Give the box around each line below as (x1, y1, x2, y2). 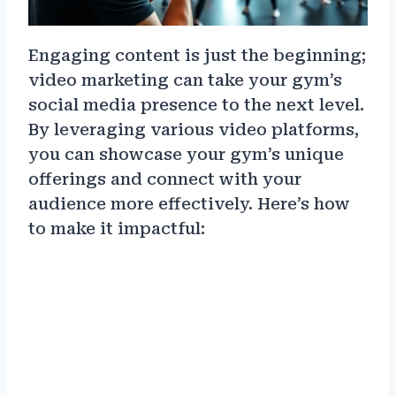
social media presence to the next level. (28, 95, 364, 115)
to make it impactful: (28, 219, 205, 239)
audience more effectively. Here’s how (28, 194, 350, 214)
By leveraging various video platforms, (28, 120, 359, 140)
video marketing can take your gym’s (28, 71, 342, 90)
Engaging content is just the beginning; (28, 46, 366, 65)
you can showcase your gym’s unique (28, 145, 344, 164)
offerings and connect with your (28, 170, 301, 189)
